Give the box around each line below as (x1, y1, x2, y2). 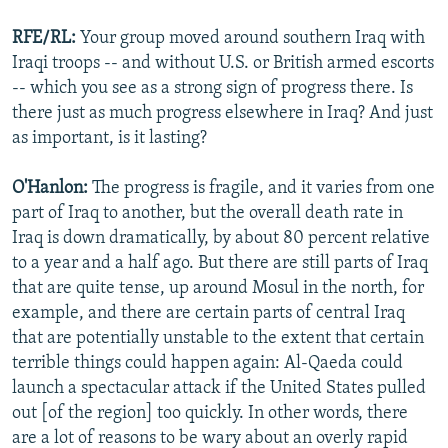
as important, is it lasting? (12, 129, 207, 149)
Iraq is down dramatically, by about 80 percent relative (12, 229, 430, 249)
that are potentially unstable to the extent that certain (12, 329, 424, 349)
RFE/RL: (12, 29, 76, 49)
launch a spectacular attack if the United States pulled (12, 379, 426, 399)
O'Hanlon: (12, 179, 92, 199)
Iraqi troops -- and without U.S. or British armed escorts (12, 54, 434, 74)
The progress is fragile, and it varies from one (92, 179, 435, 199)
